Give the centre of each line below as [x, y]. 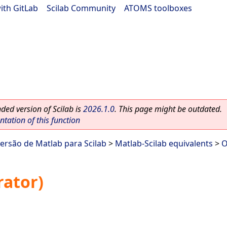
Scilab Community [81, 8]
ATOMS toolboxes [158, 8]
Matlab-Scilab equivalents [164, 143]
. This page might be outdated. [168, 109]
